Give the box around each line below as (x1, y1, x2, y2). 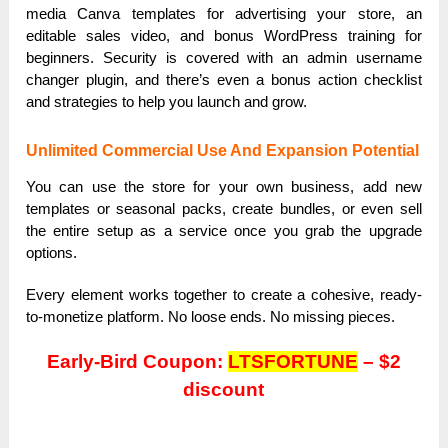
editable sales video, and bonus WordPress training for (26, 27, 422, 45)
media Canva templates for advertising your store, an (26, 5, 422, 23)
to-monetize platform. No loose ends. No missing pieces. (26, 308, 396, 326)
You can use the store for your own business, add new (26, 178, 422, 196)
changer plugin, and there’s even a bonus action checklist (26, 71, 422, 89)
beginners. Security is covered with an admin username (26, 49, 422, 67)
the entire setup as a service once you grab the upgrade (26, 222, 422, 240)
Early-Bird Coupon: (46, 351, 228, 373)
